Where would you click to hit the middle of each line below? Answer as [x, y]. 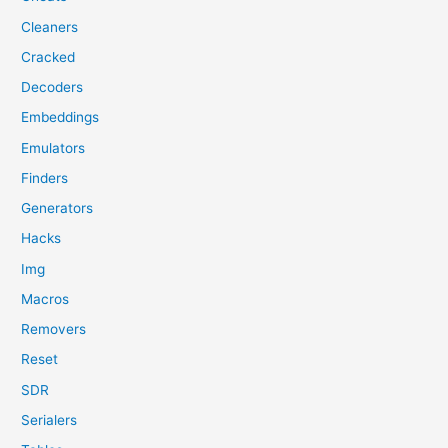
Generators [57, 208]
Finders [45, 177]
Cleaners [50, 26]
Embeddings [60, 117]
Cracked [48, 56]
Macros [45, 298]
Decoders [52, 87]
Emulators [53, 147]
